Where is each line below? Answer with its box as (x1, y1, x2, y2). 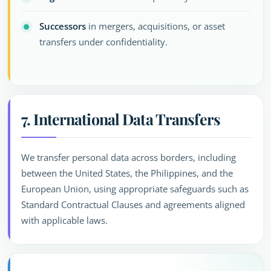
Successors (39, 20, 86, 32)
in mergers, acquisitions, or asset (86, 20, 225, 32)
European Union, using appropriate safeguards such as (21, 183, 249, 195)
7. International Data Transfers (21, 109, 220, 129)
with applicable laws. (21, 214, 108, 226)
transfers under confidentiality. (39, 36, 168, 48)
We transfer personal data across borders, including (21, 151, 236, 163)
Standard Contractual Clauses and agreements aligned (21, 198, 245, 211)
